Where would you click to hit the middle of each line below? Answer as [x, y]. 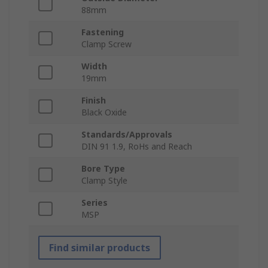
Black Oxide [104, 112]
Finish [94, 100]
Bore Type [103, 169]
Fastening [103, 32]
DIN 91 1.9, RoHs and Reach [137, 147]
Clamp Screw [106, 44]
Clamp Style [104, 181]
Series [95, 203]
